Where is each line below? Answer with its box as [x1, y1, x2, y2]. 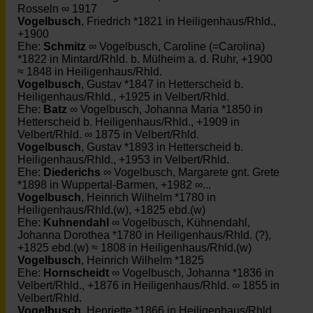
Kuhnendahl [43, 217, 109, 228]
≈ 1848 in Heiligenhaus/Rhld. [17, 66, 162, 78]
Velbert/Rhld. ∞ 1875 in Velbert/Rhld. [17, 129, 199, 140]
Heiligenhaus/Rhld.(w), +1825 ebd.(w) [17, 204, 205, 216]
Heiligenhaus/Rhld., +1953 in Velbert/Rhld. [17, 154, 229, 166]
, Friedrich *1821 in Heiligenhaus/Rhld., [81, 15, 276, 27]
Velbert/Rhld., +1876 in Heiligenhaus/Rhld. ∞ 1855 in [17, 279, 279, 291]
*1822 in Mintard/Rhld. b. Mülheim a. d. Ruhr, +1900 [17, 53, 272, 65]
